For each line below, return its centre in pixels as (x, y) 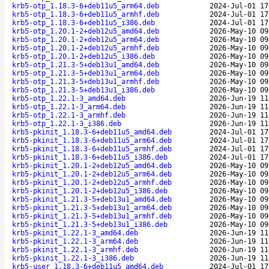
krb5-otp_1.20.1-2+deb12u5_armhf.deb (86, 48)
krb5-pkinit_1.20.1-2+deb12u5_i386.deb (90, 191)
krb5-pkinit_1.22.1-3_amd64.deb (75, 233)
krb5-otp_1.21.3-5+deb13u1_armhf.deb (86, 81)
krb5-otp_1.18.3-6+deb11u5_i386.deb (83, 23)
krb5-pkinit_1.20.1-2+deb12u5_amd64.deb (92, 165)
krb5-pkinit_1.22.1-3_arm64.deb (75, 241)
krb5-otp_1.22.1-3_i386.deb (67, 123)
